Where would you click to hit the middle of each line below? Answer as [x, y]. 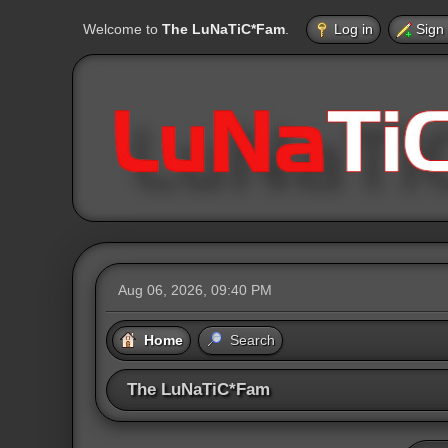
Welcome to [122, 29]
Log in [353, 29]
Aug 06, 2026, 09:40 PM [195, 290]
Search [252, 340]
